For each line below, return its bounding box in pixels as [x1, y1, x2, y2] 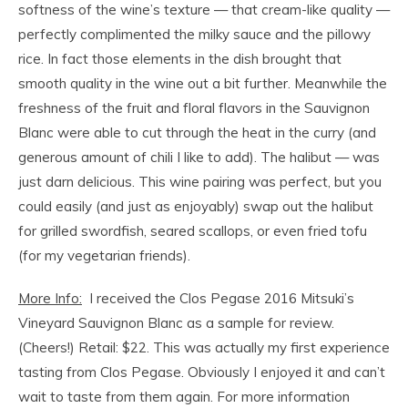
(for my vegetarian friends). [18, 247, 190, 265]
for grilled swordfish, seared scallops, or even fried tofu [18, 222, 367, 240]
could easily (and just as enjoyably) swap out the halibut [18, 198, 373, 216]
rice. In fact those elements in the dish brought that [18, 50, 342, 68]
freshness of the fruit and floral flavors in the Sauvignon [18, 99, 370, 117]
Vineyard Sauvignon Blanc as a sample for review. [18, 314, 334, 332]
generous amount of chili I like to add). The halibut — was [18, 148, 380, 167]
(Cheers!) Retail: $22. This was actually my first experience [18, 339, 390, 357]
